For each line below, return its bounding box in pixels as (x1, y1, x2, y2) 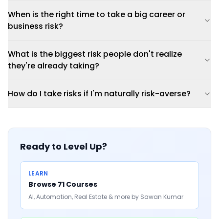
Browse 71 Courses (28, 179, 97, 189)
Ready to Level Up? (20, 140, 107, 153)
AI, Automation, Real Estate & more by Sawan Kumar (28, 193, 183, 201)
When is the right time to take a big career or (8, 9, 185, 20)
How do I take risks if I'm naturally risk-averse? (8, 88, 191, 99)
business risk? (8, 21, 63, 32)
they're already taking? (8, 60, 99, 71)
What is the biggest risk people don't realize (8, 48, 182, 60)
